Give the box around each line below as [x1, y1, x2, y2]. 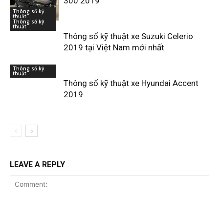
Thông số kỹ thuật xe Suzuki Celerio [64, 31, 193, 42]
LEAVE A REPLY [10, 160, 65, 170]
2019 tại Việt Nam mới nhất [64, 43, 164, 53]
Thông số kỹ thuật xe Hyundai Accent [64, 78, 198, 88]
